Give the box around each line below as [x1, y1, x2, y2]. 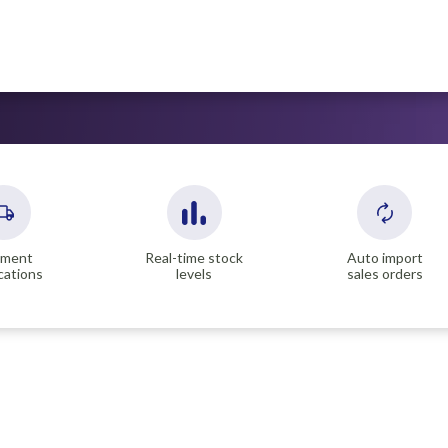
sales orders [346, 265, 423, 282]
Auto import [346, 249, 423, 266]
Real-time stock [145, 249, 244, 266]
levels [176, 265, 213, 282]
